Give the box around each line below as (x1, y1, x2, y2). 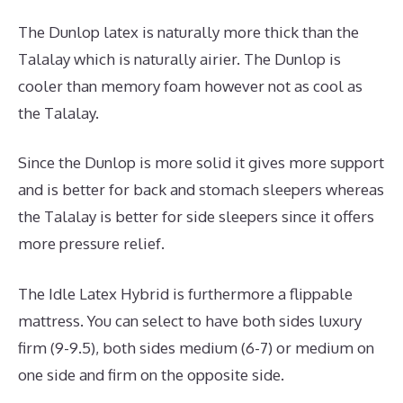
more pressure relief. (18, 234, 165, 254)
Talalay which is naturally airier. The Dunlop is (18, 49, 341, 68)
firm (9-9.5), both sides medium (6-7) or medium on (18, 337, 374, 357)
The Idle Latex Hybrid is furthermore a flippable (18, 283, 353, 303)
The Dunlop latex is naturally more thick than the (18, 22, 359, 41)
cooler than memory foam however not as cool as (18, 76, 363, 95)
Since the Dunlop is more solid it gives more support (18, 153, 384, 173)
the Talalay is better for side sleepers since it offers (18, 207, 374, 227)
